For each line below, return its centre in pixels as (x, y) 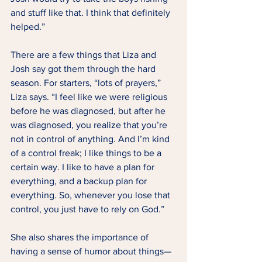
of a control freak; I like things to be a (87, 153)
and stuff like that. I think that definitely (92, 13)
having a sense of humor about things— (92, 251)
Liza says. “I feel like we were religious (90, 97)
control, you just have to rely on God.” (89, 209)
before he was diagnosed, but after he (89, 111)
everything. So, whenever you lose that (92, 195)
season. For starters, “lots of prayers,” (87, 83)
